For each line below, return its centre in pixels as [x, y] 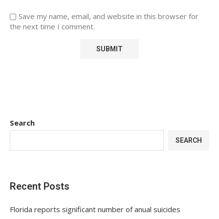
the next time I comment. [52, 26]
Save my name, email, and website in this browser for [109, 16]
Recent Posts [40, 186]
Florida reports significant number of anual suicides [95, 209]
